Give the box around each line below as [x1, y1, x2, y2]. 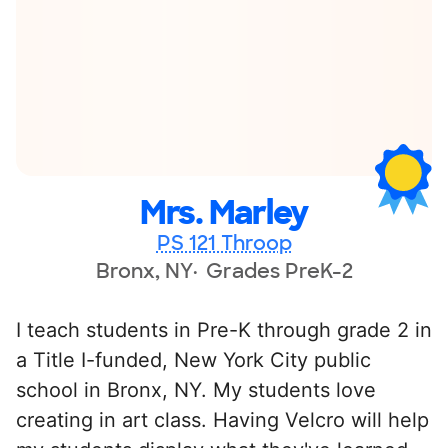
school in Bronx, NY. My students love [16, 377, 376, 402]
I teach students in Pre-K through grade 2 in [16, 317, 432, 342]
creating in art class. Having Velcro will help [16, 407, 429, 432]
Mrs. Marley [140, 191, 308, 234]
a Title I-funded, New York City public [16, 347, 371, 372]
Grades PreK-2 [205, 257, 353, 284]
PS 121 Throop [156, 229, 292, 256]
